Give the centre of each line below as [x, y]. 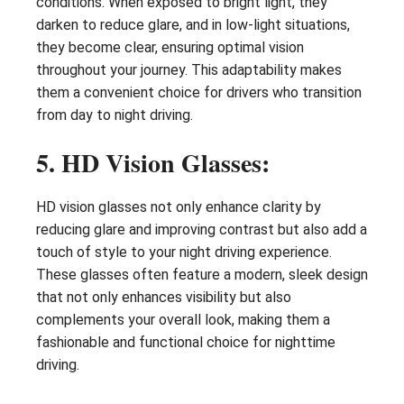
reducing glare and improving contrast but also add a [202, 229]
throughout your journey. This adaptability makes [189, 69]
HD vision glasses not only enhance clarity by [179, 207]
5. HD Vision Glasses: [153, 162]
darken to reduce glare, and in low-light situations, [193, 24]
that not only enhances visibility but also [164, 297]
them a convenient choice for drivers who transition [199, 92]
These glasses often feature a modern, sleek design [202, 274]
